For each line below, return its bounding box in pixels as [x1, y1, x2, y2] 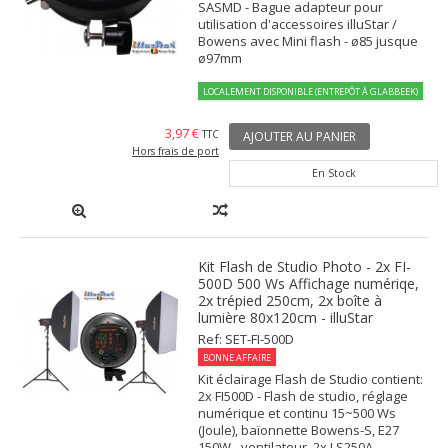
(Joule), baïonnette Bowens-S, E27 [198, 420, 400, 439]
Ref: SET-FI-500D [198, 329, 295, 348]
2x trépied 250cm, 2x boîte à [198, 290, 383, 310]
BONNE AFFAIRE [203, 350, 272, 364]
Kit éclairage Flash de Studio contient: [198, 369, 427, 388]
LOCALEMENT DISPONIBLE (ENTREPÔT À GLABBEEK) [203, 84, 419, 98]
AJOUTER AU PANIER [243, 127, 356, 145]
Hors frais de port [132, 143, 219, 158]
